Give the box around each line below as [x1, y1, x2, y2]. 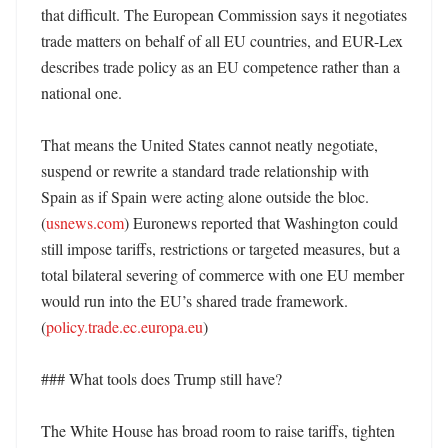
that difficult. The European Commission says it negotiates [41, 4, 407, 25]
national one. [41, 82, 126, 103]
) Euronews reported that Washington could [124, 212, 398, 233]
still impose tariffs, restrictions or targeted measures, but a [41, 238, 400, 259]
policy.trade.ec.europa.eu [46, 316, 203, 337]
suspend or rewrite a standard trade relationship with [41, 160, 369, 181]
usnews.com [46, 212, 124, 233]
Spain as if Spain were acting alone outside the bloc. [41, 186, 369, 207]
